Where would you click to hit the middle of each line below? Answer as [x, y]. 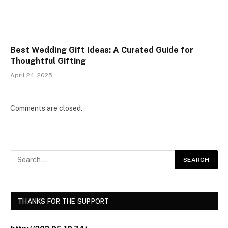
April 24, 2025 [31, 75]
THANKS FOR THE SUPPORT [64, 201]
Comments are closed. [46, 108]
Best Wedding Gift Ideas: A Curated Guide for [102, 50]
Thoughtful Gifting [48, 61]
